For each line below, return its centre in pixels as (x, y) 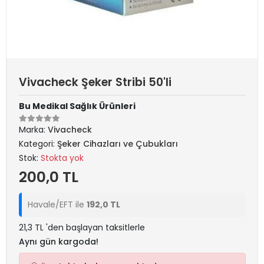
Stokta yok (62, 158)
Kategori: (38, 144)
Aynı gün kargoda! (59, 242)
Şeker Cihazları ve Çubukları (118, 144)
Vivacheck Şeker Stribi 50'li (95, 82)
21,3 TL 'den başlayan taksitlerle (82, 227)
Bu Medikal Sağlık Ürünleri (77, 106)
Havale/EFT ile (57, 204)
